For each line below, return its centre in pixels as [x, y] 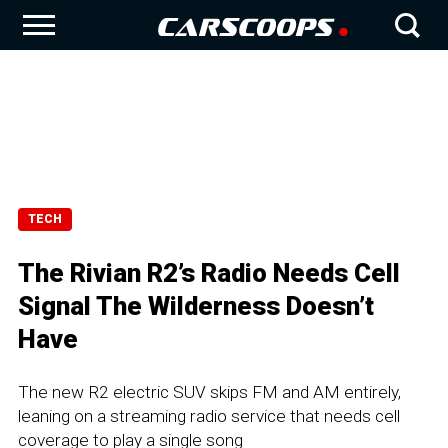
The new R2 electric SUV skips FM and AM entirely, [209, 392]
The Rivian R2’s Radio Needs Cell [209, 273]
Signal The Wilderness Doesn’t [196, 306]
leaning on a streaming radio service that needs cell [209, 416]
